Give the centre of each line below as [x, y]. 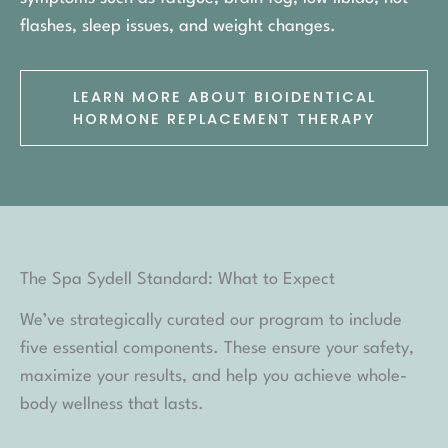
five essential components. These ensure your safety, [217, 349]
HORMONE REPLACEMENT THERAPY [224, 119]
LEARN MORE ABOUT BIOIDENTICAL [224, 97]
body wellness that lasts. [112, 405]
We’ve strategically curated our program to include [211, 321]
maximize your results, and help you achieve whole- [213, 377]
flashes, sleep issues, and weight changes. [178, 27]
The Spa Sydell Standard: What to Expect [177, 280]
